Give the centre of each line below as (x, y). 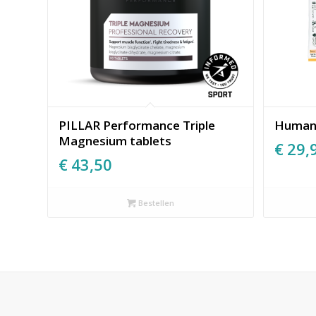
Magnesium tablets (115, 141)
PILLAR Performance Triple (137, 126)
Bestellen (156, 203)
